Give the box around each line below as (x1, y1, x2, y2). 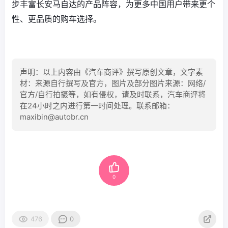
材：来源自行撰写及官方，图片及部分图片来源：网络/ (20, 78, 206, 88)
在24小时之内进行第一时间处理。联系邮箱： (20, 100, 175, 110)
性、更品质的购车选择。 (12, 13, 101, 24)
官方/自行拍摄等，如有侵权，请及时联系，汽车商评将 (20, 89, 206, 99)
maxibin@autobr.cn (20, 111, 89, 122)
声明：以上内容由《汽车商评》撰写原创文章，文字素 (20, 67, 203, 77)
